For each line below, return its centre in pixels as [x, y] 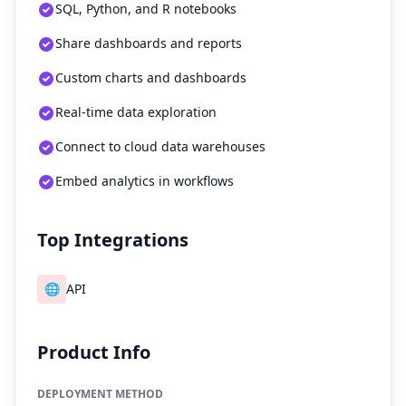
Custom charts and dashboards [151, 77]
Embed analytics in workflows [145, 181]
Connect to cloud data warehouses [160, 146]
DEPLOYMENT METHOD [100, 394]
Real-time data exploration [136, 112]
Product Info [94, 352]
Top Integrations [113, 240]
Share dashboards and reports [149, 43]
